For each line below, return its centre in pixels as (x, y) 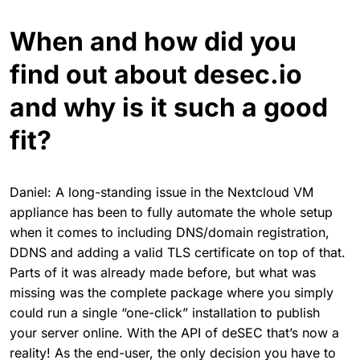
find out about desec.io (156, 74)
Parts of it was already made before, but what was (163, 272)
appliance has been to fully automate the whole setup (171, 212)
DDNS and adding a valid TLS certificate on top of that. (178, 252)
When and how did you (153, 41)
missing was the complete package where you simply (172, 292)
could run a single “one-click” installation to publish (165, 312)
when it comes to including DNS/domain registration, (170, 232)
